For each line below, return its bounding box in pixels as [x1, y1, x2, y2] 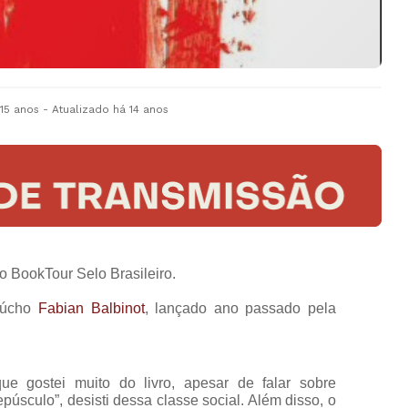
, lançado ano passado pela [144, 300, 337, 316]
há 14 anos [113, 103, 168, 116]
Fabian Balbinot [37, 300, 145, 316]
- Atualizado [43, 103, 109, 116]
